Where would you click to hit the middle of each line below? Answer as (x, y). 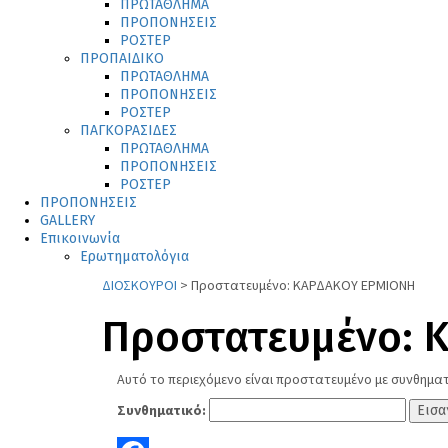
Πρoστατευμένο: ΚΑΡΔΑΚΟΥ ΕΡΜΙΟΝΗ (303, 285)
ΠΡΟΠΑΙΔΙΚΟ (122, 59)
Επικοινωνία (80, 239)
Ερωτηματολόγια (134, 257)
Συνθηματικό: (163, 410)
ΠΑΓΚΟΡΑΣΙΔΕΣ (128, 131)
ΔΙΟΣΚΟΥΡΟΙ (139, 285)
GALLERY (67, 221)
